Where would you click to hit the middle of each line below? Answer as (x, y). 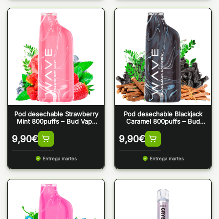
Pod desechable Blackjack (163, 114)
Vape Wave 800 (163, 129)
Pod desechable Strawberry (56, 114)
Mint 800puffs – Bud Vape (56, 121)
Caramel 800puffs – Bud (163, 121)
